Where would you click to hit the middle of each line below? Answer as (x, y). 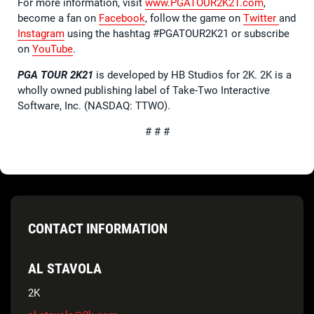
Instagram (41, 33)
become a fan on (58, 18)
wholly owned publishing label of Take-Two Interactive (144, 90)
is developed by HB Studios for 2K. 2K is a (192, 75)
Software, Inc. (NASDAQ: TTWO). (94, 105)
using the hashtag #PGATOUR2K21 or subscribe (177, 33)
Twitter (261, 18)
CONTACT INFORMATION (98, 228)
